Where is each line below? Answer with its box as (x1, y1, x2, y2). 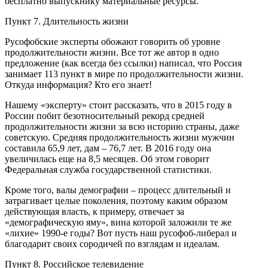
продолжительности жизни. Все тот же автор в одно (5, 47, 219, 57)
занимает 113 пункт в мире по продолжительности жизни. (5, 68, 243, 79)
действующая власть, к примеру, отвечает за (5, 206, 184, 217)
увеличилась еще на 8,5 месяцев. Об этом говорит (5, 153, 209, 164)
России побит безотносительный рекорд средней (5, 110, 205, 121)
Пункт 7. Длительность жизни (5, 16, 129, 26)
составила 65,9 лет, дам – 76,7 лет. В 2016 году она (5, 142, 211, 153)
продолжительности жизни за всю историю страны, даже (5, 121, 239, 132)
